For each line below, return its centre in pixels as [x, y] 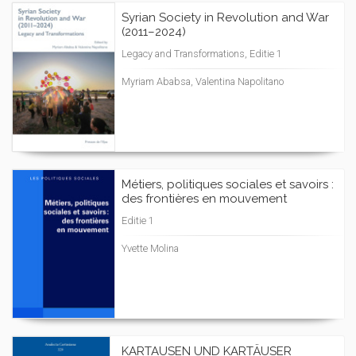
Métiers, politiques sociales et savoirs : [228, 184]
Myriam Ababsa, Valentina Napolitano [203, 81]
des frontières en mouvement [204, 199]
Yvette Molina [150, 248]
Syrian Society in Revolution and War [225, 17]
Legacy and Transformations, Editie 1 [202, 54]
